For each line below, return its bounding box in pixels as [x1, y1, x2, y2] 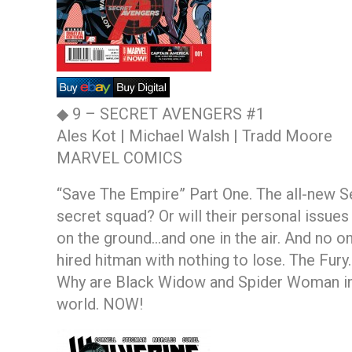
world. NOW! [57, 294, 143, 313]
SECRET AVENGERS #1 [100, 104, 265, 123]
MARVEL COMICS [57, 148, 182, 167]
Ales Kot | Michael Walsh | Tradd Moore [57, 126, 332, 145]
